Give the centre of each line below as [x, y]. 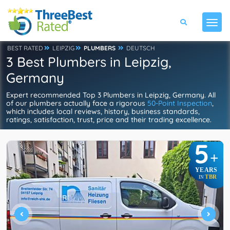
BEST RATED [25, 48]
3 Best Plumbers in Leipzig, [89, 62]
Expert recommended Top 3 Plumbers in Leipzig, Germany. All [111, 95]
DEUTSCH [141, 48]
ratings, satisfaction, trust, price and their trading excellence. [109, 120]
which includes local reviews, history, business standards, [103, 111]
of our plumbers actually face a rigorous [77, 103]
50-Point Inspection [180, 103]
